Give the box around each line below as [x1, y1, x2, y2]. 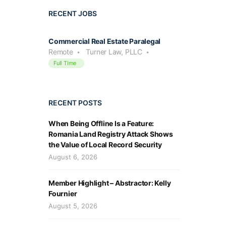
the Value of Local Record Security [48, 140, 162, 149]
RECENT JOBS [48, 9, 97, 18]
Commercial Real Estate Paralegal [48, 36, 161, 45]
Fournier [48, 189, 77, 198]
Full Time [53, 59, 77, 67]
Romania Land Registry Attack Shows [48, 129, 173, 138]
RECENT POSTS [48, 98, 102, 107]
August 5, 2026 [48, 201, 97, 210]
